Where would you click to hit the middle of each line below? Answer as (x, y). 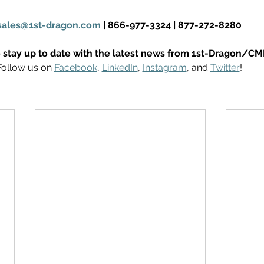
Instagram (164, 68)
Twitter (225, 68)
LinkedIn (120, 68)
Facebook (75, 68)
